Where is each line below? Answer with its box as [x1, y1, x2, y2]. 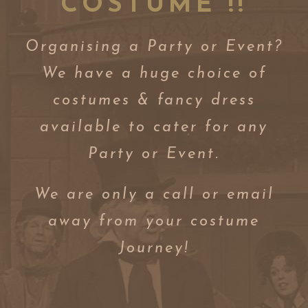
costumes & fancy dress [52, 92, 256, 109]
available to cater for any [40, 119, 268, 135]
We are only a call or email [34, 186, 274, 203]
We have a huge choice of [41, 65, 267, 82]
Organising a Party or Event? [25, 38, 283, 55]
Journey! [119, 240, 189, 256]
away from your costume [48, 213, 260, 230]
